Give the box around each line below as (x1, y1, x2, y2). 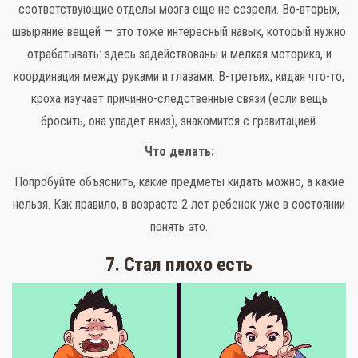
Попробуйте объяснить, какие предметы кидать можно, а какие (14, 174, 344, 190)
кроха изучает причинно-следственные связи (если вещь (30, 91, 328, 107)
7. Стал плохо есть (105, 253, 253, 276)
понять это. (150, 219, 208, 235)
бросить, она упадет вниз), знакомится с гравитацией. (40, 113, 318, 129)
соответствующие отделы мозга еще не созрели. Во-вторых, (18, 2, 340, 18)
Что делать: (144, 144, 214, 160)
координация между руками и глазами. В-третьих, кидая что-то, (14, 69, 344, 85)
